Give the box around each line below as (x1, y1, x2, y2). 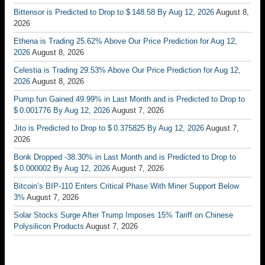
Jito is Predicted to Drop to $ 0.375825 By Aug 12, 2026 (14, 124, 204, 133)
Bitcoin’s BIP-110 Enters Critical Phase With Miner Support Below (14, 182, 239, 191)
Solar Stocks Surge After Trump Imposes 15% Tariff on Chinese (14, 211, 233, 220)
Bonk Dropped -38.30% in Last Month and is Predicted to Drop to (14, 153, 236, 162)
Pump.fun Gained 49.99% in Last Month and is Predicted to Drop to (14, 95, 245, 104)
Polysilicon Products (14, 222, 84, 231)
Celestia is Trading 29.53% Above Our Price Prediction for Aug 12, (14, 66, 241, 75)
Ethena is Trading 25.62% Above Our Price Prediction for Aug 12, (14, 37, 237, 46)
